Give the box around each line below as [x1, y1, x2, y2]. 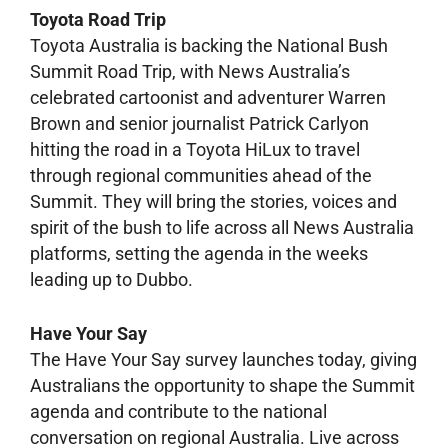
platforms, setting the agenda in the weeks [30, 242, 368, 264]
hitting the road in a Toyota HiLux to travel [30, 138, 360, 160]
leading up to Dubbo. [30, 268, 193, 290]
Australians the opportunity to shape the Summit [30, 374, 415, 396]
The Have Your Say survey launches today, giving [30, 348, 417, 370]
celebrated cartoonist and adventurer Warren [30, 86, 386, 108]
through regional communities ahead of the [30, 164, 372, 186]
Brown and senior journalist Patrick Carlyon [30, 112, 369, 134]
